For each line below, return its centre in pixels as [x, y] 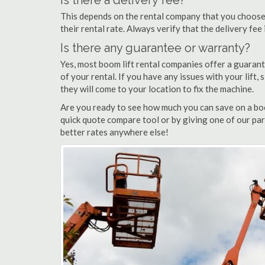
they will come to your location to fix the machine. [157, 89]
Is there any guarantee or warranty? [155, 48]
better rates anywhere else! [114, 132]
